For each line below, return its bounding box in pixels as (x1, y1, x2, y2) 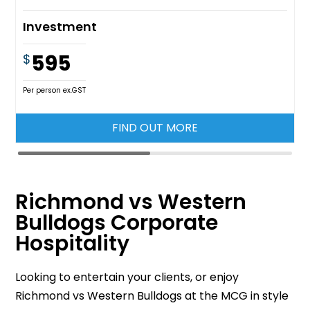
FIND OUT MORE (111, 119, 198, 136)
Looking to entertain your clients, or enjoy (15, 268, 239, 285)
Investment (23, 18, 98, 35)
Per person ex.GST (23, 84, 86, 95)
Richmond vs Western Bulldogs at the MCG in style (15, 287, 289, 304)
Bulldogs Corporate (15, 208, 219, 237)
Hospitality (15, 228, 130, 258)
